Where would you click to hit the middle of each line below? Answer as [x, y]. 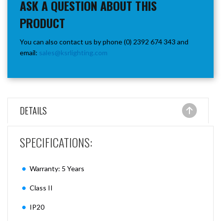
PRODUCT [42, 23]
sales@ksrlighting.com [73, 53]
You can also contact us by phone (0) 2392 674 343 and [104, 42]
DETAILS [33, 110]
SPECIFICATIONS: [56, 142]
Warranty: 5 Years [58, 168]
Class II [41, 188]
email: [29, 53]
